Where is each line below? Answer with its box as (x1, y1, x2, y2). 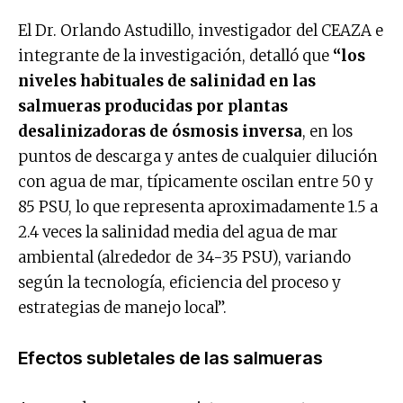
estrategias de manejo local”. (18, 297, 227, 318)
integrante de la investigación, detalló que (18, 45, 333, 66)
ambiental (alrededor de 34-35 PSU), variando (18, 246, 351, 267)
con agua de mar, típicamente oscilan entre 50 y (18, 171, 373, 192)
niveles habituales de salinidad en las (18, 70, 316, 91)
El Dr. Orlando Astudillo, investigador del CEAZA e (18, 20, 383, 40)
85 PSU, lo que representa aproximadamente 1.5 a (18, 196, 378, 217)
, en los (302, 121, 353, 141)
